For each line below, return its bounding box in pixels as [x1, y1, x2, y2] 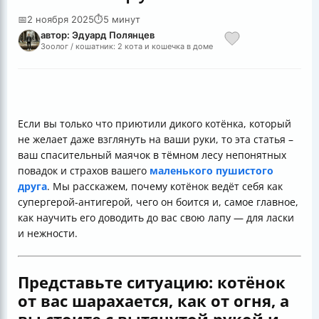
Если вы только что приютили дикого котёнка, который [18, 117, 291, 130]
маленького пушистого [150, 164, 273, 177]
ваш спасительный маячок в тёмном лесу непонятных [18, 148, 286, 162]
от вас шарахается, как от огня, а [18, 290, 289, 312]
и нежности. [18, 226, 78, 240]
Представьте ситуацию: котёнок [18, 271, 286, 293]
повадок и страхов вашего [18, 164, 150, 177]
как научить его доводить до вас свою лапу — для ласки [18, 211, 294, 224]
